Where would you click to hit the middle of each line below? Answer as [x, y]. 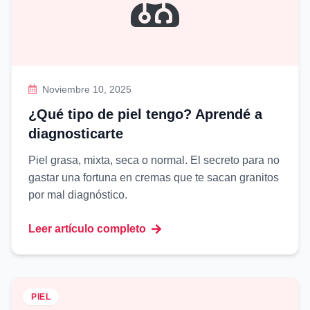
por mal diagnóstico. [78, 195]
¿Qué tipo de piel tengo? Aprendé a [145, 114]
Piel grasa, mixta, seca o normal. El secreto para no [154, 160]
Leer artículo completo [87, 229]
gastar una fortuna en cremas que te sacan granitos [154, 177]
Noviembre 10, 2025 [87, 89]
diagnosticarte [76, 134]
